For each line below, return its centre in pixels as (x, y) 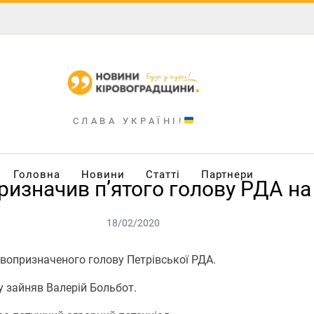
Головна (36, 174)
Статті (163, 174)
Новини (103, 174)
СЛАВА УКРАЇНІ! (128, 121)
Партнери (227, 174)
